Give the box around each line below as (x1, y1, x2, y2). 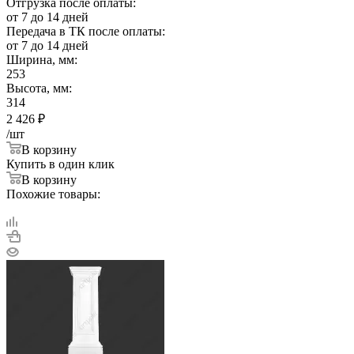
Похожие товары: (6, 186, 100, 201)
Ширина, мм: (6, 52, 77, 66)
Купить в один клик (6, 156, 115, 171)
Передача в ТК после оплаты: (6, 24, 165, 38)
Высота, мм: (6, 81, 72, 95)
